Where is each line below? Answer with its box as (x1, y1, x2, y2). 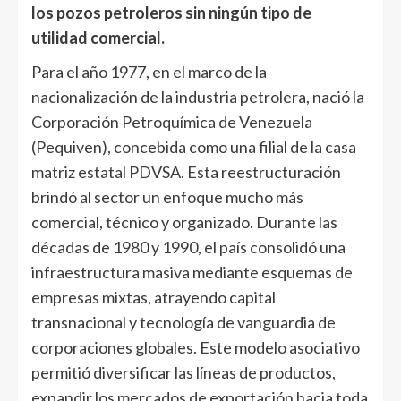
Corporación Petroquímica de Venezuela (31, 112, 312, 132)
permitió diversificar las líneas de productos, (31, 363, 336, 383)
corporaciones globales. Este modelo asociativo (31, 337, 360, 358)
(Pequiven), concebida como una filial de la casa (31, 137, 356, 158)
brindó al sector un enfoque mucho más (31, 187, 303, 208)
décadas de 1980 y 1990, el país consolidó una (31, 237, 346, 258)
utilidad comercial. (31, 28, 165, 48)
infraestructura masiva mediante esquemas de (31, 262, 353, 283)
